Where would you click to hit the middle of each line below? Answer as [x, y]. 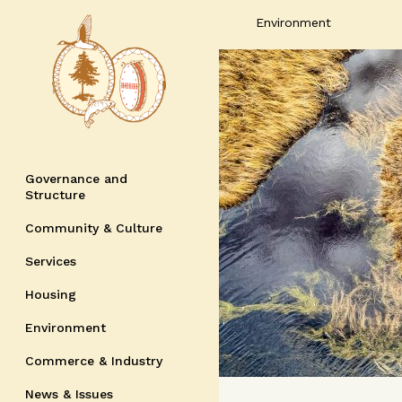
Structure [55, 195]
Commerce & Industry [94, 361]
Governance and [76, 179]
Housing [51, 294]
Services [51, 261]
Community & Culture [94, 228]
